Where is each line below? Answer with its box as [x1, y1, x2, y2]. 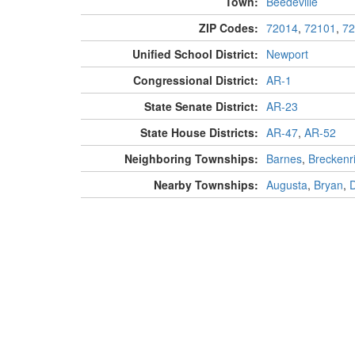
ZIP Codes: [198, 20, 258, 36]
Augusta [265, 177, 307, 193]
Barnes [265, 151, 302, 167]
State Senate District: [143, 98, 258, 115]
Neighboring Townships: [124, 151, 258, 167]
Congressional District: [132, 72, 258, 89]
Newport [265, 46, 308, 63]
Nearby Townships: [153, 177, 258, 193]
